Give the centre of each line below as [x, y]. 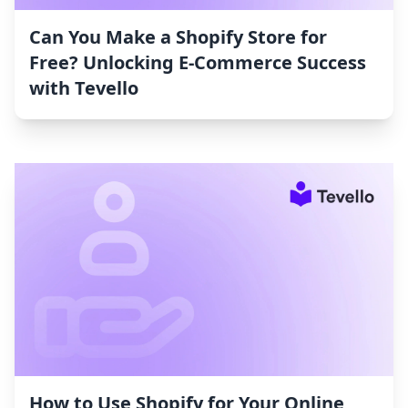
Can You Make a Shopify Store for [178, 37]
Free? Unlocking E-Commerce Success [198, 63]
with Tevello [84, 88]
